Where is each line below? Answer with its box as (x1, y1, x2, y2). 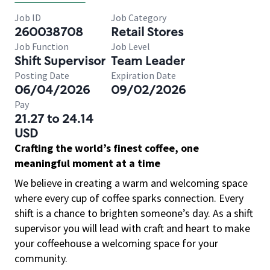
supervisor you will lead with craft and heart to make (14, 221, 250, 235)
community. (14, 251, 67, 265)
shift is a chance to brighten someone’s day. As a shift (14, 206, 253, 220)
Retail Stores (111, 24, 183, 40)
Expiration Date (111, 69, 176, 81)
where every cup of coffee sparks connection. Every (14, 191, 243, 205)
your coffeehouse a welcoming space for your (14, 236, 218, 250)
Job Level (111, 40, 150, 52)
